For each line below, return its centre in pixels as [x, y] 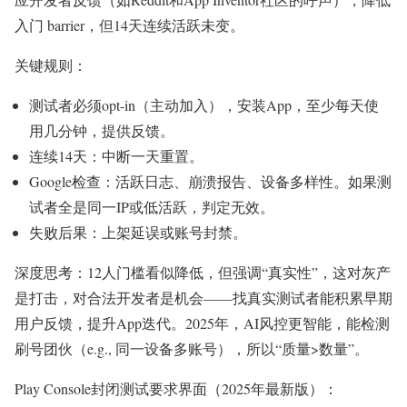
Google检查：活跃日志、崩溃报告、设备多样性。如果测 [210, 181]
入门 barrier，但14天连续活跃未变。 [129, 25]
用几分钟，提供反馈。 [102, 130]
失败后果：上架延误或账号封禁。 [138, 232]
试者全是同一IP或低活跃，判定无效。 [152, 206]
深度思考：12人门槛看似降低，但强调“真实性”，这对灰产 [203, 272]
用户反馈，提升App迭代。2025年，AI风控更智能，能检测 [202, 323]
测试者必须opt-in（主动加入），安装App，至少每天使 [204, 104]
